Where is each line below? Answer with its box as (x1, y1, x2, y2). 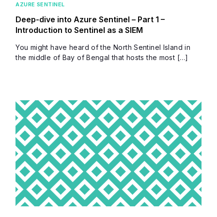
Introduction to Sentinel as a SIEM (15, 25, 143, 35)
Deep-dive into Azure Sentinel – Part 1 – (15, 15, 165, 25)
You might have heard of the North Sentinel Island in (15, 43, 191, 52)
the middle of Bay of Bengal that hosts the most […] (15, 53, 188, 62)
